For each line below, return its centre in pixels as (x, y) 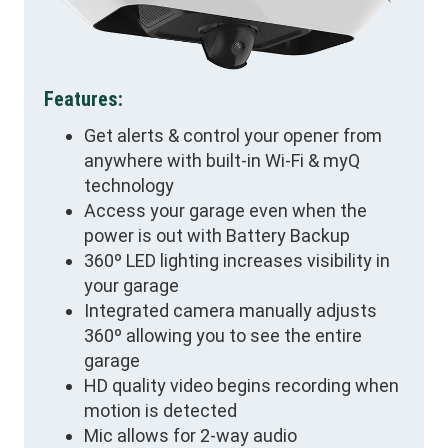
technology (129, 185)
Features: (83, 99)
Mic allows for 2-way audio (190, 435)
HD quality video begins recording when (241, 385)
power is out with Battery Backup (217, 235)
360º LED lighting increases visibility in (237, 260)
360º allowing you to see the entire (223, 335)
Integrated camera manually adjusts (230, 310)
